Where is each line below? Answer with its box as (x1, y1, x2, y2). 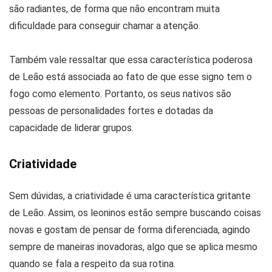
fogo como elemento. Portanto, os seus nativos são (9, 88, 231, 100)
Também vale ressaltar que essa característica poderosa (9, 54, 253, 66)
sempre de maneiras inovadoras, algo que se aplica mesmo (9, 241, 257, 253)
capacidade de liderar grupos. (9, 122, 134, 134)
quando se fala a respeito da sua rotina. (9, 258, 175, 270)
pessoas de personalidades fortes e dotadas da (9, 105, 213, 117)
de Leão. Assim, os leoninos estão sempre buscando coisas (9, 207, 261, 219)
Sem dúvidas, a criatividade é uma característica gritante (9, 190, 251, 202)
